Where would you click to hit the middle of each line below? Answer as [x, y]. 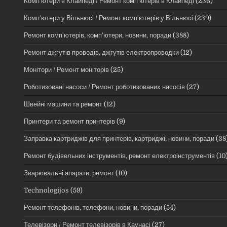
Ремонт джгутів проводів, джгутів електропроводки [101, 52]
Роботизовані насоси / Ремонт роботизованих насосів [104, 87]
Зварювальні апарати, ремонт [69, 173]
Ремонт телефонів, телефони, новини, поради [93, 207]
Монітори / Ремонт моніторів [66, 69]
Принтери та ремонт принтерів [69, 121]
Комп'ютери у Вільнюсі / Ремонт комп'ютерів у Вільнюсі [108, 18]
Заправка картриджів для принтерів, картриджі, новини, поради [119, 138]
